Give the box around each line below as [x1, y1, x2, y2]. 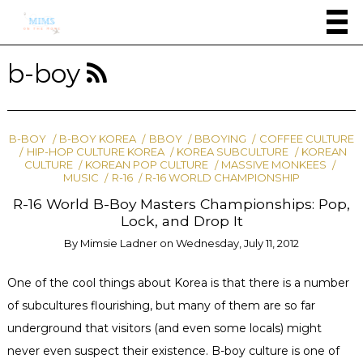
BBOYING [194, 131, 247, 145]
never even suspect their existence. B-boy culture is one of [6, 343, 340, 358]
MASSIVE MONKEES [220, 157, 327, 171]
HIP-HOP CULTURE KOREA [26, 144, 164, 158]
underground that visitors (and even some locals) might [6, 320, 322, 335]
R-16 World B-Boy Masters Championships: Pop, [13, 194, 350, 212]
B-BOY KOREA [58, 131, 136, 145]
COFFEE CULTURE [258, 131, 354, 145]
